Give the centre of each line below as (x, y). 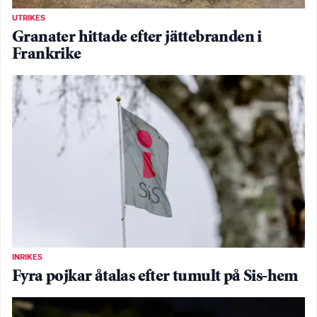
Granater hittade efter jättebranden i (137, 38)
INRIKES (27, 257)
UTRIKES (29, 19)
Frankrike (47, 55)
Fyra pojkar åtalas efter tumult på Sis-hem (155, 277)
